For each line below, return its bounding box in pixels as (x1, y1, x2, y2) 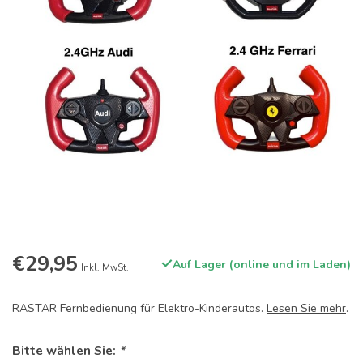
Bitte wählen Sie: (12, 342, 119, 360)
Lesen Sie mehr (267, 301, 346, 317)
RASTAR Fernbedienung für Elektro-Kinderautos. (12, 301, 267, 317)
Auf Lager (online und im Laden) (173, 257, 351, 273)
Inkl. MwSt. (81, 262, 129, 275)
